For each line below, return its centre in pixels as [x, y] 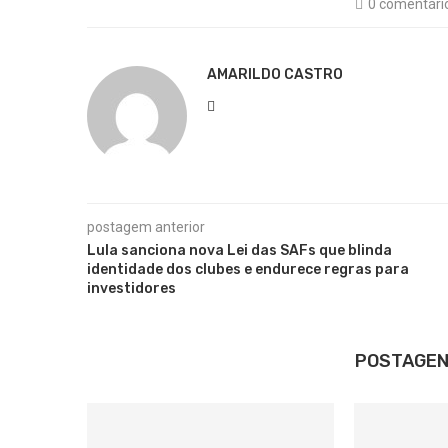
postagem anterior [146, 227]
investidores [131, 288]
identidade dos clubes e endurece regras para [248, 269]
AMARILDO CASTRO [275, 74]
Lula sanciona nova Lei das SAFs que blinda [239, 250]
